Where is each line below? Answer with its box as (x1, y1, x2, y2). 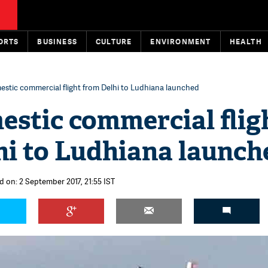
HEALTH (229, 36, 262, 47)
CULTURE (96, 36, 132, 47)
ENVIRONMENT (150, 36, 211, 47)
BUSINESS (37, 36, 78, 47)
